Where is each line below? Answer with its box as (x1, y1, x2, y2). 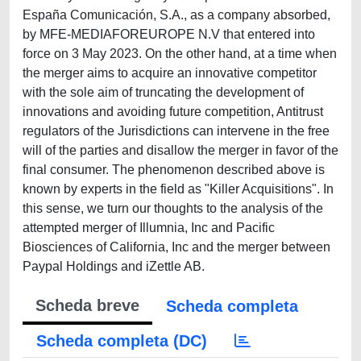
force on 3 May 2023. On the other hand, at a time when (23, 47, 337, 60)
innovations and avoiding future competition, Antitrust (23, 105, 323, 118)
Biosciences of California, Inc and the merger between (23, 240, 330, 254)
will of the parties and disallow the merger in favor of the (23, 143, 338, 157)
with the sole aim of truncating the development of (23, 85, 304, 99)
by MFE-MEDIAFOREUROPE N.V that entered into (23, 27, 315, 41)
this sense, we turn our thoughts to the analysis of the (23, 201, 323, 215)
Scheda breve (35, 297, 139, 314)
